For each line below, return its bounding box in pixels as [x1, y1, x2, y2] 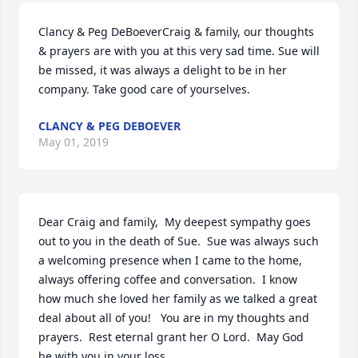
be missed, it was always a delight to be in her [38, 62, 287, 78]
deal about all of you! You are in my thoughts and [38, 310, 309, 326]
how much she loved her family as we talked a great [38, 291, 317, 307]
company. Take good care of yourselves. [38, 82, 250, 97]
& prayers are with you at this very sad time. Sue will [38, 43, 320, 59]
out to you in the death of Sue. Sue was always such [38, 233, 319, 249]
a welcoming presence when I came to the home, [38, 253, 302, 268]
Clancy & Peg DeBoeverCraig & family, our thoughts [38, 24, 314, 40]
